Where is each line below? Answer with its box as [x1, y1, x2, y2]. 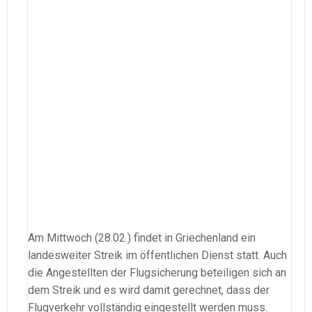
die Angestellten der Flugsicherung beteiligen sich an [28, 265, 286, 279]
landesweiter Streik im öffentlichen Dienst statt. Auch [28, 248, 287, 262]
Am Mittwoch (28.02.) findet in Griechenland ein [28, 231, 256, 244]
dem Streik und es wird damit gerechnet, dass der [28, 283, 270, 297]
